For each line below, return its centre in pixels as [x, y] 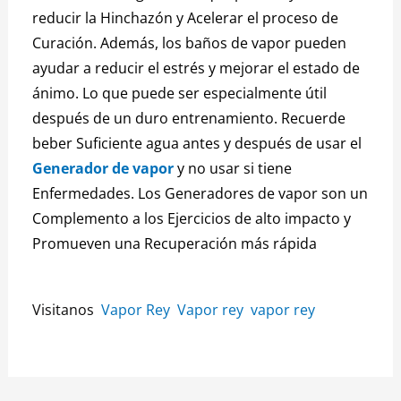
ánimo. [58, 94]
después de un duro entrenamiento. [157, 119]
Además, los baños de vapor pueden [224, 43]
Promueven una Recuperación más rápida [175, 244]
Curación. [67, 43]
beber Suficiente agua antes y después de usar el [197, 144]
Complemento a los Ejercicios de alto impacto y [192, 219]
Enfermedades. [85, 194]
